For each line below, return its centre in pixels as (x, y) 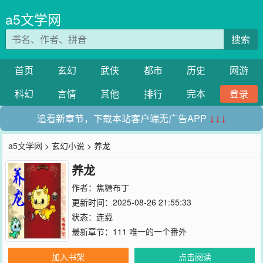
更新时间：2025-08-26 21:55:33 (131, 202)
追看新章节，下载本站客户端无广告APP (123, 118)
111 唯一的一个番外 (149, 231)
